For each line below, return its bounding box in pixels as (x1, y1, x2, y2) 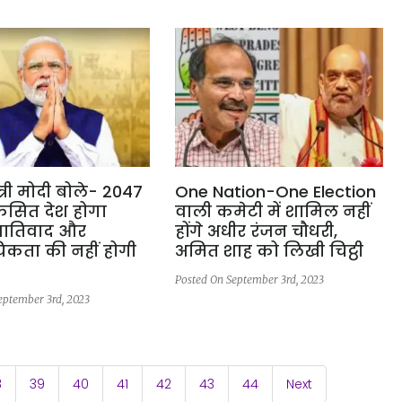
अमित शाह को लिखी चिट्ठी (174, 240, 363, 263)
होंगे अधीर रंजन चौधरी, (174, 220, 337, 243)
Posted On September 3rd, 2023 (174, 273, 324, 287)
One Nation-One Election (174, 180, 376, 204)
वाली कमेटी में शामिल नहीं (174, 200, 371, 223)
